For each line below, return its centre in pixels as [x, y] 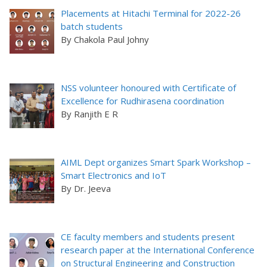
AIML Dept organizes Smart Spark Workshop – [156, 162]
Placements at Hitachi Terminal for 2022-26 [151, 13]
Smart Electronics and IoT [114, 176]
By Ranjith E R [90, 114]
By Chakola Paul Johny [105, 39]
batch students [92, 26]
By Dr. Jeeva [86, 189]
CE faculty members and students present [148, 237]
